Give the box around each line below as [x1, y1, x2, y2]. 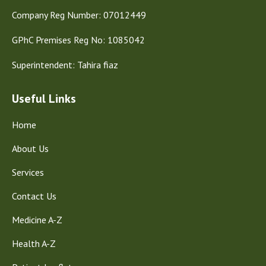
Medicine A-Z [12, 214, 62, 226]
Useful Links [12, 91, 76, 107]
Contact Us [12, 190, 56, 202]
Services [12, 166, 44, 179]
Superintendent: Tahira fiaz [12, 59, 118, 71]
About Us [12, 142, 49, 155]
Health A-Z [12, 237, 56, 250]
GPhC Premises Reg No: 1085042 [12, 34, 145, 46]
